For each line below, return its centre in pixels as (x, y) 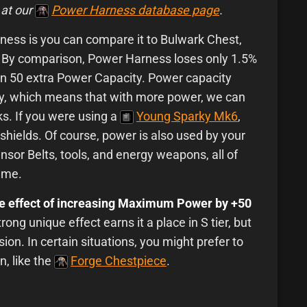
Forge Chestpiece (119, 261)
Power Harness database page (135, 10)
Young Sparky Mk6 (187, 116)
